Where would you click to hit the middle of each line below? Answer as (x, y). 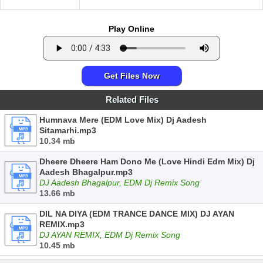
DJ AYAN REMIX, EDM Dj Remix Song (110, 235)
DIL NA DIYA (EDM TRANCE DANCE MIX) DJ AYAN (137, 214)
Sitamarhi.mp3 (68, 130)
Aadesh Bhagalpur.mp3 (86, 172)
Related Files (132, 100)
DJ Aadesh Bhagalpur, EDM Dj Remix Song (119, 183)
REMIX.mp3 (62, 224)
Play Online (131, 29)
